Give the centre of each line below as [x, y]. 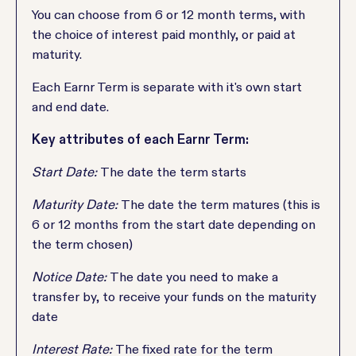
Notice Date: [71, 277]
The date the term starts [174, 172]
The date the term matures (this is [221, 204]
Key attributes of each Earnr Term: [141, 139]
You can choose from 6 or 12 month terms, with [169, 14]
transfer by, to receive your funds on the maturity [174, 296]
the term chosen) [83, 244]
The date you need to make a [194, 277]
